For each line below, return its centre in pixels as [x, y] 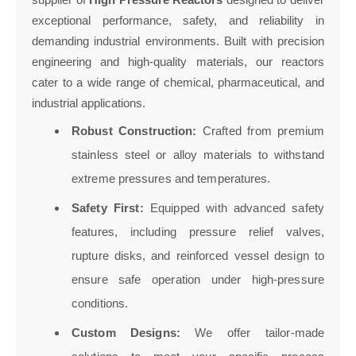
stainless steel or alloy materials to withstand [198, 154]
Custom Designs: [126, 332]
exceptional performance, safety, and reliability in [178, 20]
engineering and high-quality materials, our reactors [178, 61]
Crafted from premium [261, 130]
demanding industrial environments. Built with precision [178, 41]
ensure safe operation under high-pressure [198, 279]
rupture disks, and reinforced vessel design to [198, 255]
